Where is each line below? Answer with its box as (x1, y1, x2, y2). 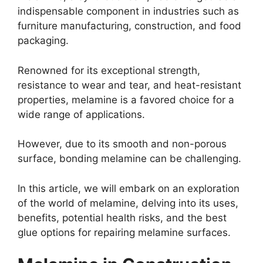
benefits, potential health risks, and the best (18, 211, 227, 224)
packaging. (18, 35, 69, 47)
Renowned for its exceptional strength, (18, 64, 200, 76)
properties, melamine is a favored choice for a (18, 93, 234, 106)
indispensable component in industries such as (18, 5, 239, 18)
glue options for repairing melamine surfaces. (18, 226, 231, 238)
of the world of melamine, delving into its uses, (18, 197, 238, 209)
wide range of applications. (18, 108, 145, 120)
